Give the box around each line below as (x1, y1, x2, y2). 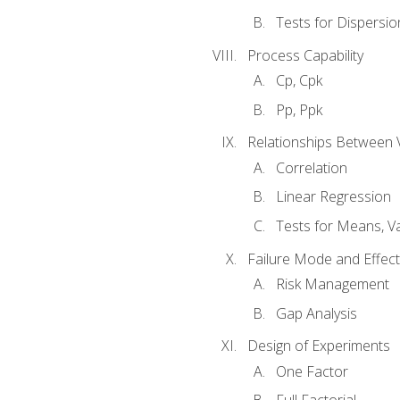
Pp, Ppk (275, 99, 322, 120)
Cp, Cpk (275, 71, 322, 91)
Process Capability (246, 45, 363, 65)
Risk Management (275, 274, 389, 294)
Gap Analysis (275, 303, 357, 323)
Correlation (275, 157, 347, 178)
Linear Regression (275, 187, 391, 207)
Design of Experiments (246, 336, 390, 356)
